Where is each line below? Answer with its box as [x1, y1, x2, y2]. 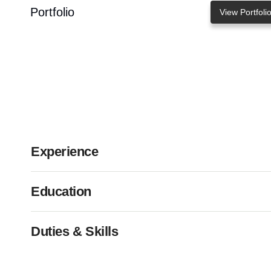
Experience [31, 144, 99, 159]
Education [31, 184, 92, 199]
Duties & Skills [31, 224, 119, 239]
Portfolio [30, 5, 74, 19]
